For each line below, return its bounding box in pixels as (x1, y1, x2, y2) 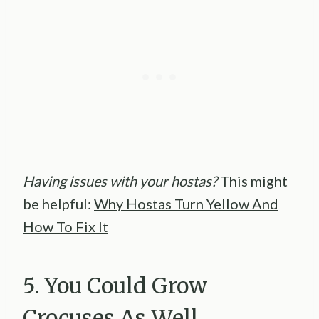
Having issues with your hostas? (23, 172, 220, 189)
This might (220, 172, 288, 189)
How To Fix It (23, 217, 108, 235)
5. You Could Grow (23, 271, 207, 299)
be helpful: (23, 194, 94, 212)
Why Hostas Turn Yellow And (94, 194, 278, 212)
